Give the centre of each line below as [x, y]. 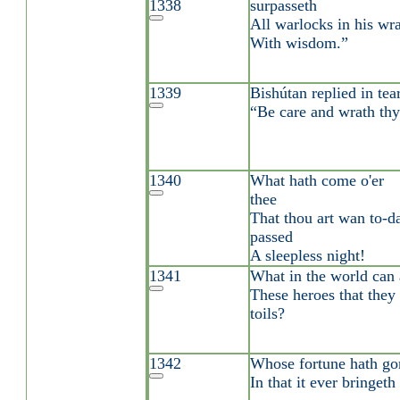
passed [271, 237]
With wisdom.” [299, 43]
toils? [267, 313]
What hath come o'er [317, 180]
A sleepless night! [307, 255]
